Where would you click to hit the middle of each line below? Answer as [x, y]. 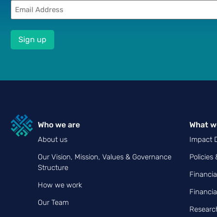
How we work [60, 185]
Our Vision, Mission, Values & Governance [104, 157]
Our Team [53, 202]
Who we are [59, 124]
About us [52, 139]
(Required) [27, 11]
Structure [53, 167]
